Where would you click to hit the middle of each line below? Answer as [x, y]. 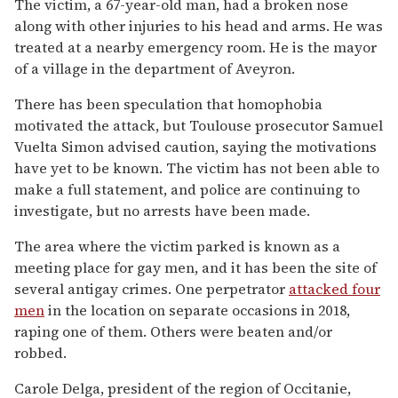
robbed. [40, 353]
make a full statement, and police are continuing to [187, 190]
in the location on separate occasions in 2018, [197, 310]
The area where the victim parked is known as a [177, 247]
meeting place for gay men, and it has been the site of [195, 268]
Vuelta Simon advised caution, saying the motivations [195, 147]
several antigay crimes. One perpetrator [151, 289]
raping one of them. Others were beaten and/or [173, 332]
